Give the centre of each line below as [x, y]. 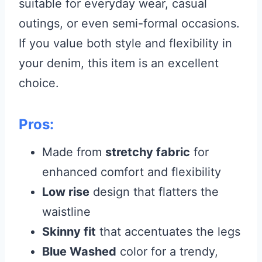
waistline [66, 211]
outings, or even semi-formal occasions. [129, 23]
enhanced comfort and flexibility [132, 172]
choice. [39, 83]
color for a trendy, [167, 251]
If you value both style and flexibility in [125, 43]
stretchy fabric [148, 152]
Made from [74, 152]
